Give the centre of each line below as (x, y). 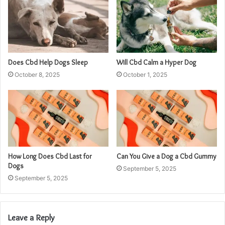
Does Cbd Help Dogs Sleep (48, 63)
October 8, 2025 (37, 75)
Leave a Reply (31, 217)
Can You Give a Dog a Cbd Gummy (166, 156)
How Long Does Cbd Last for (50, 156)
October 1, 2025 (145, 75)
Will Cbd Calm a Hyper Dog (156, 63)
